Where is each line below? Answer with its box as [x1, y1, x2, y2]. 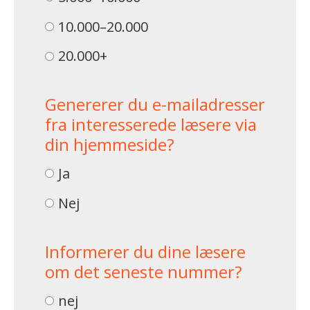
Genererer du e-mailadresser [45, 93, 265, 116]
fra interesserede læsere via [45, 113, 257, 136]
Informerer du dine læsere [45, 239, 246, 263]
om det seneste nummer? [45, 259, 242, 283]
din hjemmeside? [45, 133, 174, 156]
